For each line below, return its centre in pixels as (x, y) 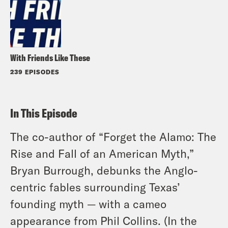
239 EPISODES (35, 72)
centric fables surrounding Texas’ (95, 187)
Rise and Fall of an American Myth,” (102, 153)
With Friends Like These (50, 58)
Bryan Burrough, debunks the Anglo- (104, 170)
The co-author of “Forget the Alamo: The (113, 136)
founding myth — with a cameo (88, 203)
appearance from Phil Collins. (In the (104, 220)
